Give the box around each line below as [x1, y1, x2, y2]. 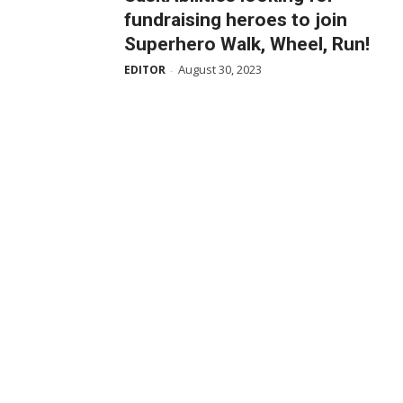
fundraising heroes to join [124, 9, 347, 31]
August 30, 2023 [178, 61, 262, 77]
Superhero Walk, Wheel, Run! [124, 33, 370, 55]
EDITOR [124, 62, 166, 77]
